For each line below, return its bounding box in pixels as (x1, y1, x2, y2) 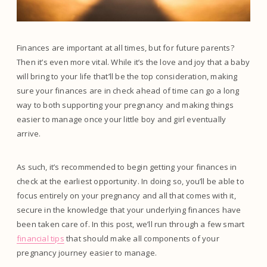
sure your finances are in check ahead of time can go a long (17, 85, 240, 97)
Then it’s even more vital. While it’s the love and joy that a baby (17, 57, 250, 68)
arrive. (17, 128, 41, 139)
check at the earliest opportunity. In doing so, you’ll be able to (17, 176, 244, 187)
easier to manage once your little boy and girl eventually (17, 114, 226, 125)
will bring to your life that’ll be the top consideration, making (17, 71, 238, 82)
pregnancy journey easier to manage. (17, 247, 159, 259)
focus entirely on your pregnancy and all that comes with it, (17, 190, 236, 201)
